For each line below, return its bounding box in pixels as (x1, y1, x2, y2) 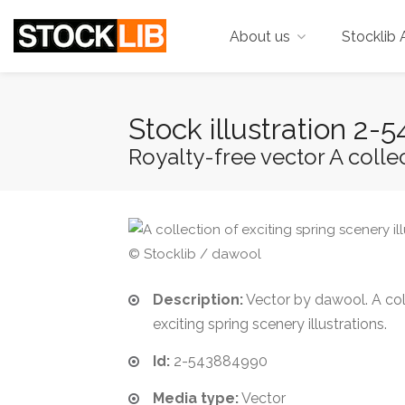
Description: (153, 291, 243, 308)
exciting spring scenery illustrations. (153, 316, 387, 333)
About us (230, 28, 290, 45)
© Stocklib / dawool (128, 246, 261, 262)
